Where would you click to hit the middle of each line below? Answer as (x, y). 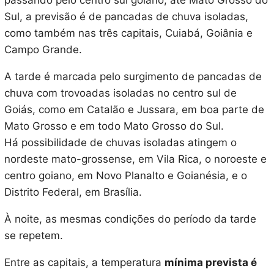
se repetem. (33, 236)
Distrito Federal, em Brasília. (73, 192)
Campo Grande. (43, 50)
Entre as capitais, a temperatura (84, 263)
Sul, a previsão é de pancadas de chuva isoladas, (126, 17)
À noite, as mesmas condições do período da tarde (130, 219)
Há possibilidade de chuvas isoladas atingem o (120, 143)
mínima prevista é (210, 263)
